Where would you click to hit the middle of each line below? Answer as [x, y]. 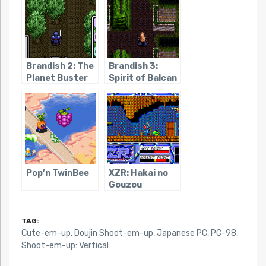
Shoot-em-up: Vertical [65, 245]
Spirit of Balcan [142, 78]
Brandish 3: [133, 66]
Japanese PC [182, 233]
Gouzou [125, 185]
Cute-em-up [46, 233]
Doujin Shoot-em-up [113, 233]
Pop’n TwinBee [57, 173]
